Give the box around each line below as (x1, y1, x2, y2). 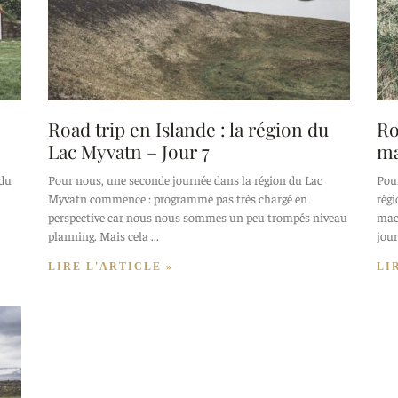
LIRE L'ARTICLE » (48, 260, 173, 274)
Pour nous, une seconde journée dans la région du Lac (48, 171, 322, 188)
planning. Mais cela (48, 227, 148, 244)
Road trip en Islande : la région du (48, 116, 329, 142)
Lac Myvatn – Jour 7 (48, 139, 210, 164)
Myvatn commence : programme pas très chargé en (48, 190, 307, 207)
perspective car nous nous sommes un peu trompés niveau (48, 209, 347, 226)
